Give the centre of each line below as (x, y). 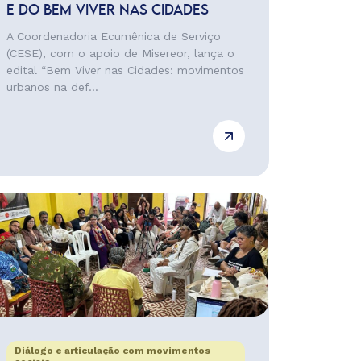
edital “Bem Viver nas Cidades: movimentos (125, 70)
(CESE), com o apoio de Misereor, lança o (120, 53)
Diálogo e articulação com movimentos (112, 351)
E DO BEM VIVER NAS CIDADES (107, 10)
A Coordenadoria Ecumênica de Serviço (113, 36)
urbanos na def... (52, 87)
